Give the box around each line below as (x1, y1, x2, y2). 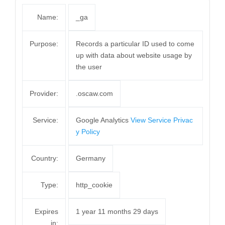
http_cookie (76, 181, 113, 189)
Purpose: (30, 40, 58, 48)
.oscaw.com (76, 89, 113, 97)
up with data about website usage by (76, 51, 192, 59)
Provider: (30, 89, 58, 97)
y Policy (76, 128, 100, 136)
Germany (76, 154, 105, 162)
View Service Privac (131, 116, 193, 124)
